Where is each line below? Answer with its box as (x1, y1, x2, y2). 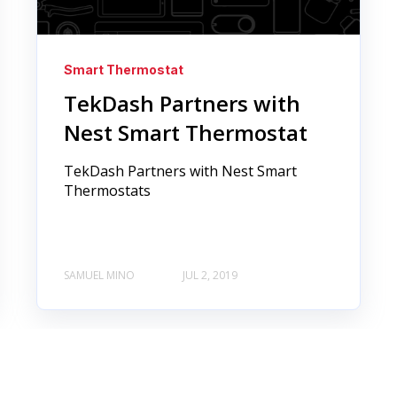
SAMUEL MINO (64, 267, 136, 283)
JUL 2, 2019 (183, 267, 238, 283)
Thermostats (64, 181, 152, 201)
